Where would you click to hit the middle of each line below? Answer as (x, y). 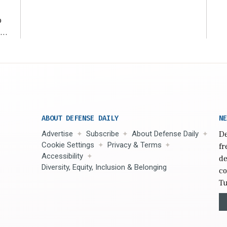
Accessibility (62, 156)
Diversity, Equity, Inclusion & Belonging (104, 167)
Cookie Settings (68, 145)
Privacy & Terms (134, 145)
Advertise (57, 134)
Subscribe (102, 134)
